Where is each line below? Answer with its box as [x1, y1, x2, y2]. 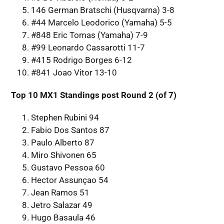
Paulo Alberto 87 [30, 137, 94, 147]
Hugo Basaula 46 [30, 212, 95, 222]
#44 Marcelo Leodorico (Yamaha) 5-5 [30, 17, 172, 27]
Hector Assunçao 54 [30, 174, 108, 185]
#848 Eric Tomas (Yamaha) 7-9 [30, 29, 148, 40]
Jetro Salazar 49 [30, 199, 92, 210]
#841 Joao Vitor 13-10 [30, 67, 117, 77]
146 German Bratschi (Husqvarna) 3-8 [30, 4, 174, 15]
